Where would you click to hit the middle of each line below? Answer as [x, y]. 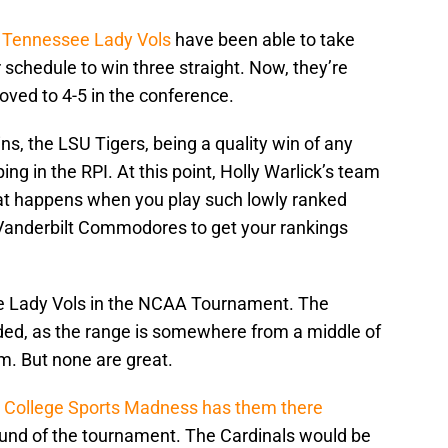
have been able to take [263, 40]
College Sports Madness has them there [163, 408]
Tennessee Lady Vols [86, 40]
